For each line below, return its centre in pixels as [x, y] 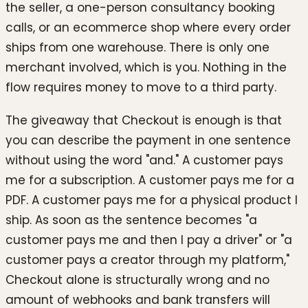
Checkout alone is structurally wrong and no [137, 279]
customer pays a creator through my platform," [147, 260]
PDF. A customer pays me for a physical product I [152, 200]
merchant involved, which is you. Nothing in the [146, 67]
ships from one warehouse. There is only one [137, 47]
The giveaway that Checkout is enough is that [144, 120]
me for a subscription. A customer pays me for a [150, 180]
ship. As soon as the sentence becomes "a [131, 220]
